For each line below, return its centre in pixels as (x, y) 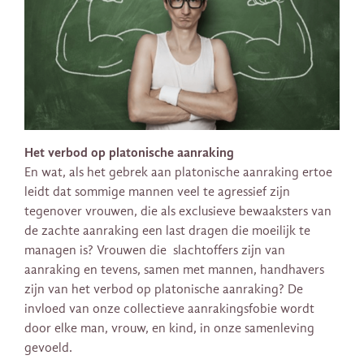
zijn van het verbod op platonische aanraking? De (164, 290)
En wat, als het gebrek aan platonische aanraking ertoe (178, 173)
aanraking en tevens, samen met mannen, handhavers (174, 270)
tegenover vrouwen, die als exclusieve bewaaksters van (178, 212)
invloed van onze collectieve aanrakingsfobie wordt (169, 309)
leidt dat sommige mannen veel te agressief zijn (157, 192)
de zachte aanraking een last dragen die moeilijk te (167, 231)
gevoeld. (48, 348)
